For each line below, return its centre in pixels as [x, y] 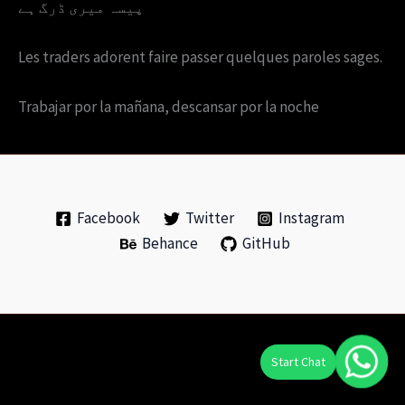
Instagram [312, 218]
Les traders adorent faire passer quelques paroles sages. [200, 57]
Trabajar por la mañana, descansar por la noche [169, 107]
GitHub [267, 244]
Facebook [108, 218]
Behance [170, 244]
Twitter [209, 218]
